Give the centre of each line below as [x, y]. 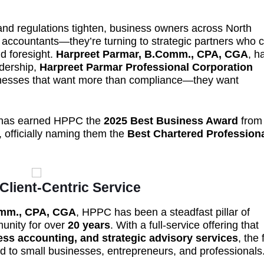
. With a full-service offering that [184, 225]
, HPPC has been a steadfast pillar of [163, 212]
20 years [89, 225]
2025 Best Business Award [171, 121]
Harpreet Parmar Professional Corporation [146, 67]
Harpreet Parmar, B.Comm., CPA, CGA [152, 54]
